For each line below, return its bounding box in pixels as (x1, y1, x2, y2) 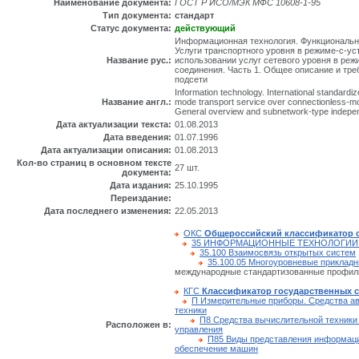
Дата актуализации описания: (41, 145, 171, 155)
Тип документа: (103, 10, 171, 21)
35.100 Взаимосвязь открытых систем (200, 248, 356, 258)
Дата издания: (110, 180, 171, 191)
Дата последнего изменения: (44, 206, 171, 216)
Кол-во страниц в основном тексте (17, 158, 171, 168)
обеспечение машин (175, 344, 258, 354)
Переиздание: (111, 193, 171, 204)
